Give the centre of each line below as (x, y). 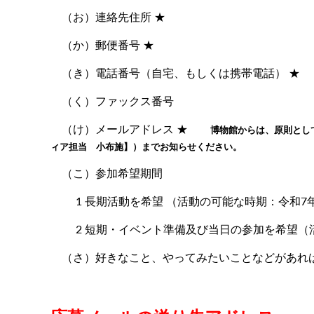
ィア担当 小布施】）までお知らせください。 (146, 146)
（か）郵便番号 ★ (102, 44)
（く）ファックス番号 (112, 100)
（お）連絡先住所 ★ (108, 16)
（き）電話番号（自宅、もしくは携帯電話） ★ (175, 72)
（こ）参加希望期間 (107, 172)
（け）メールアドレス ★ (130, 128)
